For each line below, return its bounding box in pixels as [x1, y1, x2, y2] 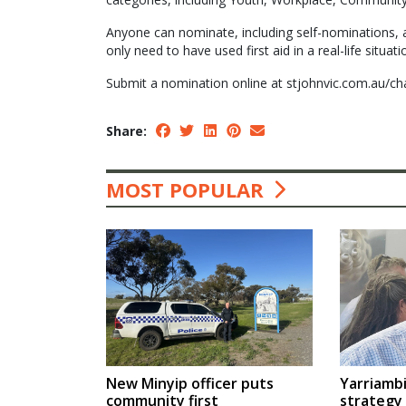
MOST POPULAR [106, 175, 269, 203]
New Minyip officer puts [106, 373, 274, 394]
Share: [106, 121, 147, 140]
